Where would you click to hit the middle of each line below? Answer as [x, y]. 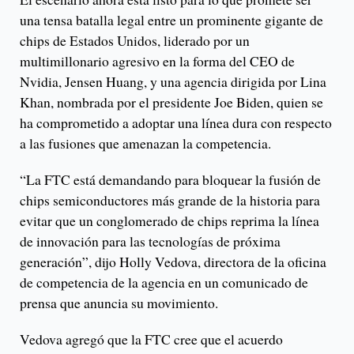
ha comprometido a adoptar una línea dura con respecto [176, 123]
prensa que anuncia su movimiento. [119, 303]
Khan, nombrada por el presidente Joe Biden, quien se [171, 102]
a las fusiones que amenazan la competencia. [145, 143]
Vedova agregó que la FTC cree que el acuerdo [151, 339]
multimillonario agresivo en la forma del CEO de [157, 61]
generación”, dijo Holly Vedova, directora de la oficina [173, 262]
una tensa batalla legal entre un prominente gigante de [171, 20]
